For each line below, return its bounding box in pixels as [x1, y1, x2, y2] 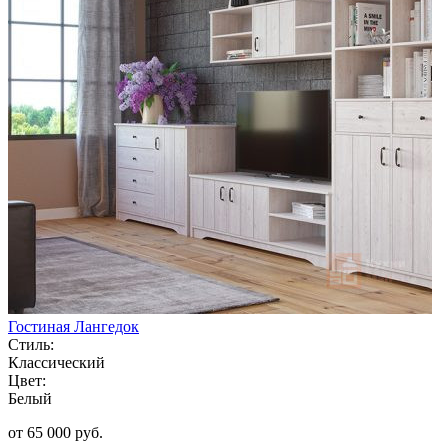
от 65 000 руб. [8, 423, 103, 441]
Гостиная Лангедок [8, 317, 139, 335]
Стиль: [8, 335, 54, 353]
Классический [8, 353, 105, 371]
